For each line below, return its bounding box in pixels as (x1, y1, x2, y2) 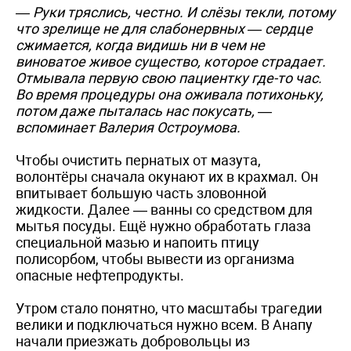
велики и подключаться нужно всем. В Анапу (16, 316, 313, 333)
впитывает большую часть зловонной (16, 184, 266, 201)
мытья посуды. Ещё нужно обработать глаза (16, 217, 311, 234)
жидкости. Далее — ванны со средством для (16, 201, 313, 218)
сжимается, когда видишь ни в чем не (16, 36, 265, 53)
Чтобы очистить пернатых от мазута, (16, 151, 261, 168)
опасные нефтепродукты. (16, 266, 184, 284)
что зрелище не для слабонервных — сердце (16, 20, 313, 37)
